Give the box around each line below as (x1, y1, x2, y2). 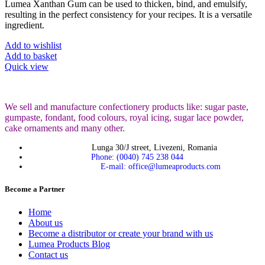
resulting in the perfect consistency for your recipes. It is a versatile (5, 9, 252, 20)
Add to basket (5, 50, 57, 61)
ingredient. (5, 20, 44, 30)
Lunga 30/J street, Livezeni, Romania (92, 143, 217, 152)
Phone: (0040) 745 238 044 (91, 152, 183, 161)
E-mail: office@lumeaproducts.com (101, 161, 221, 171)
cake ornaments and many (5, 122, 104, 133)
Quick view (5, 61, 49, 72)
